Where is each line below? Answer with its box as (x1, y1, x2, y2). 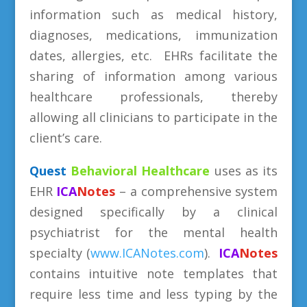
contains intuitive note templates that (29, 265, 278, 282)
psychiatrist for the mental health (29, 224, 278, 241)
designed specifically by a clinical (29, 204, 278, 221)
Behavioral (70, 162, 137, 180)
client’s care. (29, 130, 109, 147)
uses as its (210, 162, 278, 180)
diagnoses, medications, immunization (29, 27, 278, 44)
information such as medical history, (29, 6, 278, 23)
